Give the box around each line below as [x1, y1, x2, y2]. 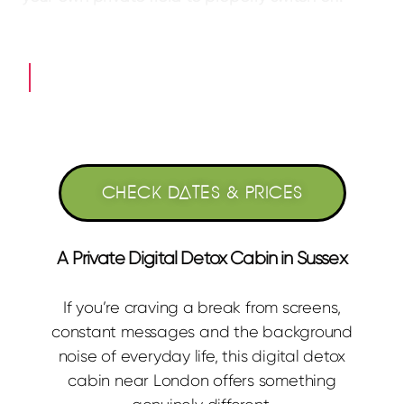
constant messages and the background [51, 322, 353, 341]
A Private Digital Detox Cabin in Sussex [57, 247, 347, 269]
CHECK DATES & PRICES [101, 181, 303, 203]
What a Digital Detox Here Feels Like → [49, 65, 363, 87]
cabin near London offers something [68, 371, 336, 390]
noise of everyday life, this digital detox [58, 346, 346, 365]
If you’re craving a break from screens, [62, 298, 342, 317]
